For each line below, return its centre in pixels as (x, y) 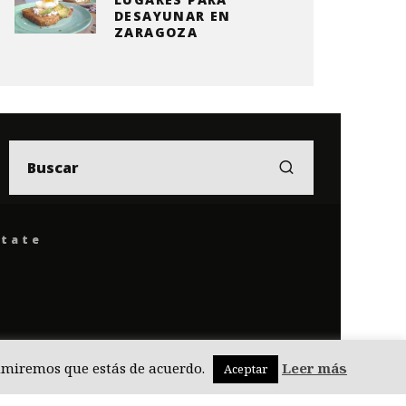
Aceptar (246, 369)
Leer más (314, 368)
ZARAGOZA (156, 32)
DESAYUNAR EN (173, 16)
